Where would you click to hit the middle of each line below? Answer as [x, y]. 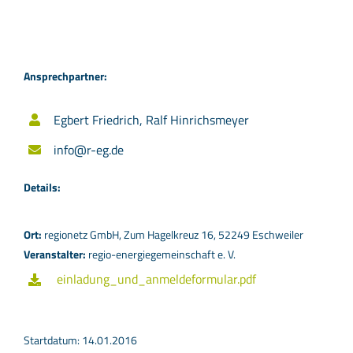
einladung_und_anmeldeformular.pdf [157, 279]
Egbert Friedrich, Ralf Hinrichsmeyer [152, 119]
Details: [42, 187]
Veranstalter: [56, 255]
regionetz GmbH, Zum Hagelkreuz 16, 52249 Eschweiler [173, 235]
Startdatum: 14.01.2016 [80, 340]
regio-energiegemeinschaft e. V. [162, 255]
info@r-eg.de [89, 149]
